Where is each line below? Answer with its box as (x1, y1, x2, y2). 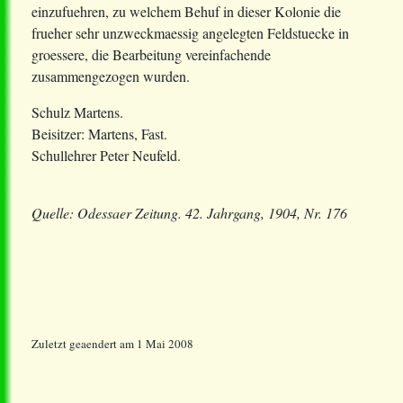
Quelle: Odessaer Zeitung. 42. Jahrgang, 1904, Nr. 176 (31, 203, 347, 223)
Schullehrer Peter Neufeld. (31, 146, 181, 166)
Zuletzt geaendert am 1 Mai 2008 (31, 336, 193, 353)
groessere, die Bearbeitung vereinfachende (31, 45, 271, 65)
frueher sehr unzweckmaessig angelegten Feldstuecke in (31, 23, 349, 43)
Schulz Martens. (31, 103, 123, 122)
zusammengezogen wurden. (31, 67, 190, 86)
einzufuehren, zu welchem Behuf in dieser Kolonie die (31, 2, 341, 22)
